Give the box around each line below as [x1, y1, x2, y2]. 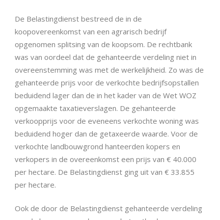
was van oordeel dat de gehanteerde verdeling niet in [15, 52, 196, 62]
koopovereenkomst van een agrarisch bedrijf [15, 26, 166, 36]
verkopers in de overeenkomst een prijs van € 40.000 [15, 154, 196, 164]
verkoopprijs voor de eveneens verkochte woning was [15, 115, 199, 126]
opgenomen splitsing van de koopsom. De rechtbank [15, 39, 192, 49]
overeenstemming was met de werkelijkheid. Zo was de [15, 64, 204, 75]
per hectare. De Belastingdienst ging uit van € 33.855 [15, 166, 194, 177]
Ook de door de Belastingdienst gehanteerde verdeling [15, 203, 202, 214]
